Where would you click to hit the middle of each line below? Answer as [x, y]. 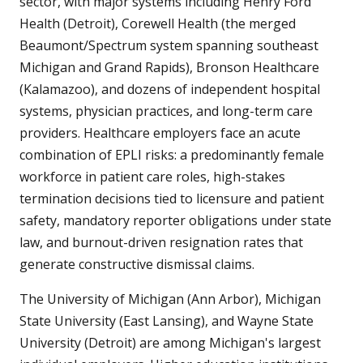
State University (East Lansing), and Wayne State [167, 321]
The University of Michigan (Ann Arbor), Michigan [170, 299]
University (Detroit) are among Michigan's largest [170, 343]
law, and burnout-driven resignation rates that [161, 243]
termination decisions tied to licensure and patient [172, 199]
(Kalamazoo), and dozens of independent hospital [170, 90]
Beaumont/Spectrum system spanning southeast [169, 46]
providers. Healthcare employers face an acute [160, 133]
